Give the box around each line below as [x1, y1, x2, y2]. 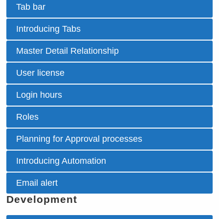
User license [16, 68, 65, 78]
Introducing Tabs [16, 24, 81, 34]
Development [6, 194, 78, 205]
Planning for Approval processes [16, 134, 143, 144]
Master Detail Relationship [16, 46, 119, 56]
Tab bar [16, 2, 46, 12]
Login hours [16, 90, 63, 100]
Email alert [16, 178, 58, 188]
